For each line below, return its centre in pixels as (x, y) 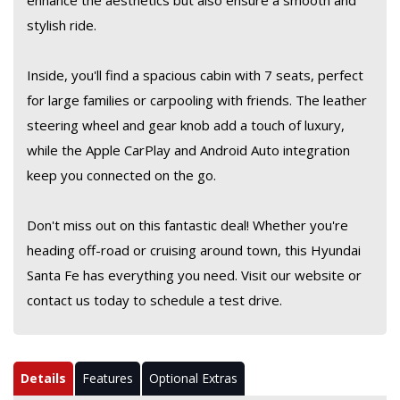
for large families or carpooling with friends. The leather (197, 100)
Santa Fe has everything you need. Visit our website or (194, 275)
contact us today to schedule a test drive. (154, 300)
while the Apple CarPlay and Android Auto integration (188, 150)
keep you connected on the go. (121, 175)
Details (43, 378)
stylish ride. (62, 25)
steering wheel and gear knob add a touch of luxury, (186, 125)
